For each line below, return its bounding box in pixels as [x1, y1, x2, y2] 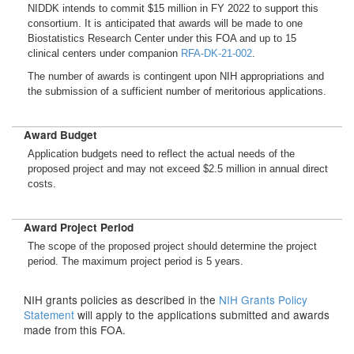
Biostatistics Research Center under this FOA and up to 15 [28, 32, 296, 44]
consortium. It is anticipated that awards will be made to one [28, 17, 303, 29]
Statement [24, 307, 74, 322]
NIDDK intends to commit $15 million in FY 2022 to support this [28, 2, 318, 14]
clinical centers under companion [28, 47, 181, 59]
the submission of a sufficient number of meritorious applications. [28, 85, 326, 97]
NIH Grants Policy [219, 292, 307, 307]
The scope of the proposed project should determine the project [28, 240, 317, 252]
